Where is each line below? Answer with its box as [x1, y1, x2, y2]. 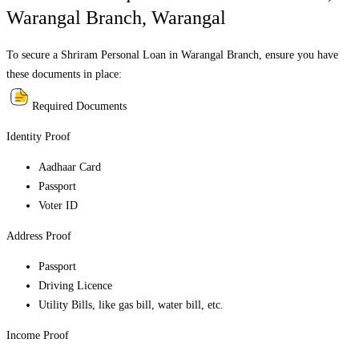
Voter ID [38, 200, 78, 212]
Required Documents [32, 100, 127, 113]
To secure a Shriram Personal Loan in [6, 49, 181, 62]
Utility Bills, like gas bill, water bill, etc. [38, 299, 224, 312]
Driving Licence [38, 280, 112, 292]
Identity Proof [6, 131, 71, 143]
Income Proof [6, 329, 69, 342]
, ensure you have [259, 49, 338, 62]
